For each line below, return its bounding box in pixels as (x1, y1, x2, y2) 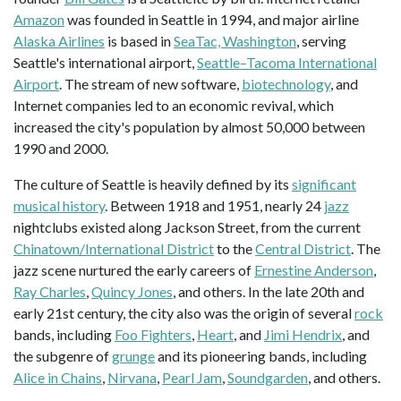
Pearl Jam (162, 369, 222, 387)
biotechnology (242, 75, 330, 93)
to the (214, 240, 255, 258)
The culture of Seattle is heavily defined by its (13, 175, 292, 193)
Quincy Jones (91, 283, 173, 301)
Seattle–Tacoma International (197, 54, 377, 72)
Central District (255, 240, 351, 258)
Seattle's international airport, (13, 54, 197, 72)
